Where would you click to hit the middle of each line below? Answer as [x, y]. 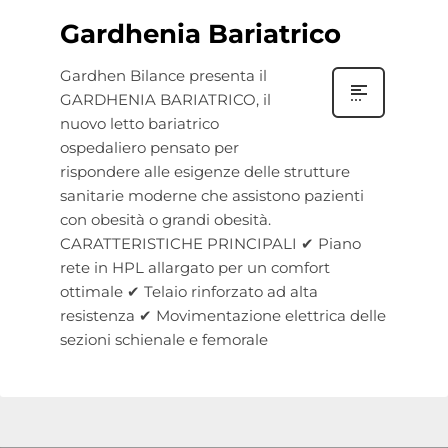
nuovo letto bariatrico [139, 123]
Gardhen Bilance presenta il [163, 75]
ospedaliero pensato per [149, 147]
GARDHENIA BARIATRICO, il [165, 99]
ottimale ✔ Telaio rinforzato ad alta [189, 291]
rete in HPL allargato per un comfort [195, 267]
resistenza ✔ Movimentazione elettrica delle [223, 315]
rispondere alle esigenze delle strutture [205, 171]
